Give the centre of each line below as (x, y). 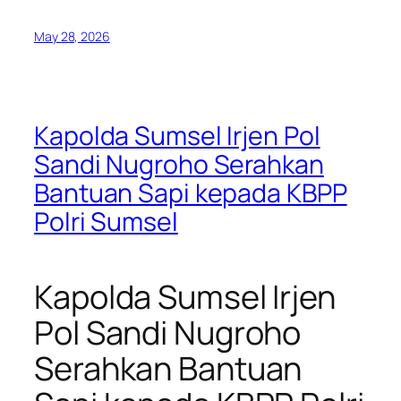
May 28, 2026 (72, 36)
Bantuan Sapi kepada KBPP (191, 193)
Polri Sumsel (106, 222)
